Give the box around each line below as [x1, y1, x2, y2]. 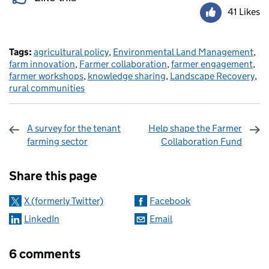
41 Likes [228, 5, 260, 17]
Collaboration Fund [161, 135, 242, 147]
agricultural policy [34, 46, 109, 58]
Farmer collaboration [79, 58, 167, 70]
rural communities [9, 82, 85, 94]
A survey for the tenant [27, 122, 121, 134]
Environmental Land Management [113, 46, 253, 58]
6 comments [9, 246, 80, 262]
